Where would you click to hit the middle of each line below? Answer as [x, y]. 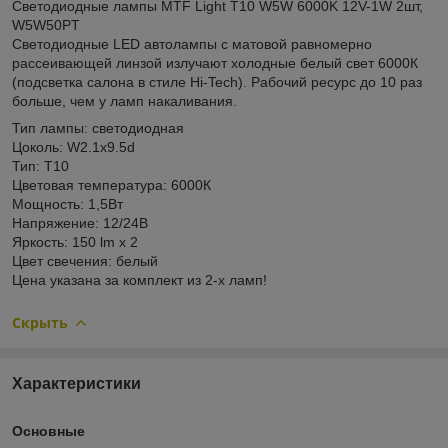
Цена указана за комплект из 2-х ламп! [139, 279]
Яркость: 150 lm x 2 [75, 241]
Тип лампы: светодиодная [98, 127]
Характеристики [76, 383]
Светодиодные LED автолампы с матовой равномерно [192, 43]
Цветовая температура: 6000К [111, 184]
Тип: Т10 [40, 165]
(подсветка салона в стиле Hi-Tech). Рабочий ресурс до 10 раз [217, 81]
